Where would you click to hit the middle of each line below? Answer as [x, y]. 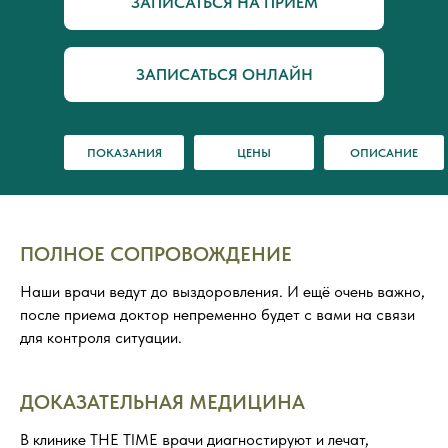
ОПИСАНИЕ [384, 152]
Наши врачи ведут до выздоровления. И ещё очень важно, [222, 292]
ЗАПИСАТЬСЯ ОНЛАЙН [224, 74]
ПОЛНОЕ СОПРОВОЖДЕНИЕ [156, 254]
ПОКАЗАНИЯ [124, 152]
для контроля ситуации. [101, 338]
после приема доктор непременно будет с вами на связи [217, 315]
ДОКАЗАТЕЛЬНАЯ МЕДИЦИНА [162, 402]
